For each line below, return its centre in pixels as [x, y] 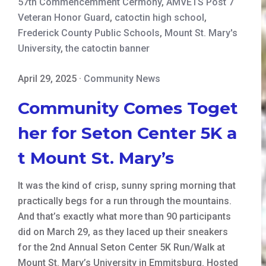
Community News [122, 78]
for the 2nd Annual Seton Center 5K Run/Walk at [121, 247]
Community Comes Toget [128, 108]
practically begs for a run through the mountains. [125, 201]
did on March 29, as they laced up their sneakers [123, 232]
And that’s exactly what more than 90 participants [124, 216]
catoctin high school [159, 17]
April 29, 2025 [47, 78]
